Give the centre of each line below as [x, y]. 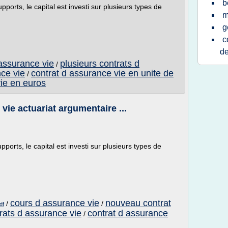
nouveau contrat [138, 203]
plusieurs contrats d [100, 64]
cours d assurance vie [55, 203]
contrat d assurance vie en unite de [102, 73]
